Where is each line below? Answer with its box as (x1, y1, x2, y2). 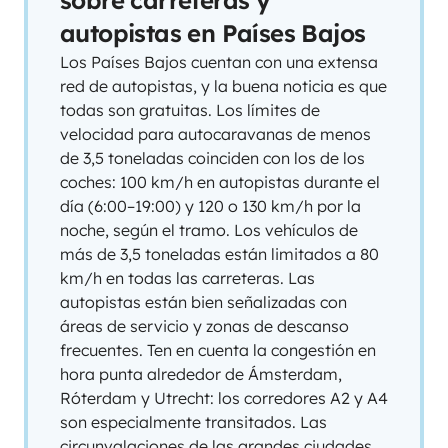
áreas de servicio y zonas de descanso (60, 316, 349, 336)
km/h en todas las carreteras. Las (60, 268, 315, 288)
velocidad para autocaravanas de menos (60, 124, 371, 144)
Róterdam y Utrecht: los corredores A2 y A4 (60, 388, 388, 408)
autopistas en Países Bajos (60, 18, 366, 48)
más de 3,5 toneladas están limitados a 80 (60, 244, 379, 264)
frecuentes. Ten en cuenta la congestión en (60, 340, 376, 360)
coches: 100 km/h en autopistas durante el (60, 172, 380, 192)
